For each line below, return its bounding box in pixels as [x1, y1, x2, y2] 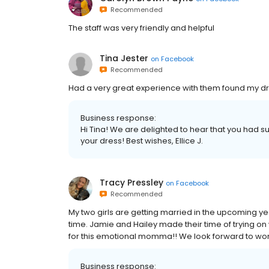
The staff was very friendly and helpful [68, 22, 214, 34]
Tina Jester [100, 52, 148, 64]
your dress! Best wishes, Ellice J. [80, 135, 203, 147]
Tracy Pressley [100, 177, 163, 189]
